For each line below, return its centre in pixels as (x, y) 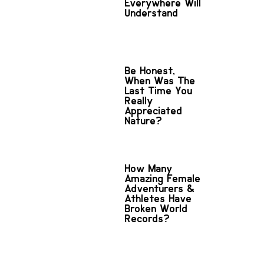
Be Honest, (150, 70)
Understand (152, 13)
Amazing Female (163, 178)
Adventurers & (160, 188)
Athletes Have (159, 198)
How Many (149, 168)
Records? (148, 218)
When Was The (160, 80)
